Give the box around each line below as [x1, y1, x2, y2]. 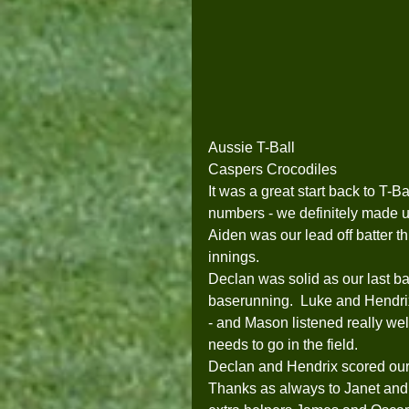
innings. [208, 249, 263, 266]
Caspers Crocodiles [208, 162, 337, 178]
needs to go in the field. [208, 337, 376, 353]
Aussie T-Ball [208, 140, 295, 156]
